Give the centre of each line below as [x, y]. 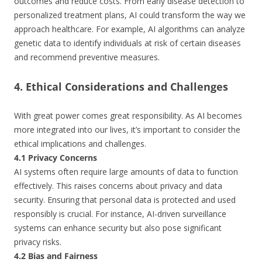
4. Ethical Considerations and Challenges [121, 87]
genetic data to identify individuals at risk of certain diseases [127, 43]
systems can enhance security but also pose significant [118, 228]
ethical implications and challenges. [80, 144]
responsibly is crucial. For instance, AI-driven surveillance [120, 214]
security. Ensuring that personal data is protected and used [125, 200]
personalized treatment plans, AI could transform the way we [130, 15]
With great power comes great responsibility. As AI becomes [128, 116]
